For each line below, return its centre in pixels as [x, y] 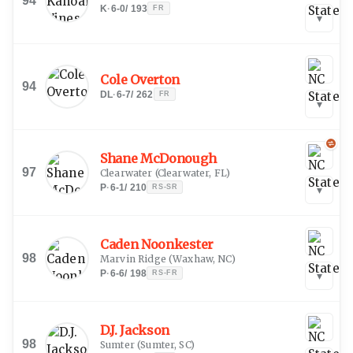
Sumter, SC [165, 344]
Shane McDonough [158, 158]
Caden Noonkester [157, 244]
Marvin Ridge [133, 258]
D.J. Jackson [135, 330]
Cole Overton [140, 79]
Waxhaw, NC [202, 258]
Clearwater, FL [191, 173]
